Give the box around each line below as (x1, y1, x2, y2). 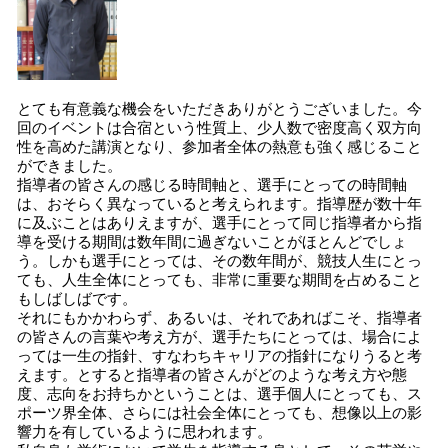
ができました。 (17, 158, 122, 174)
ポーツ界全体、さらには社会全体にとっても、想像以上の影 (17, 405, 422, 421)
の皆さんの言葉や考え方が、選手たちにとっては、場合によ (17, 329, 422, 345)
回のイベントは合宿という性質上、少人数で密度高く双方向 (17, 120, 422, 136)
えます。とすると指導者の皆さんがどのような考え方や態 (17, 367, 407, 383)
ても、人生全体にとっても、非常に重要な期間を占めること (17, 272, 422, 288)
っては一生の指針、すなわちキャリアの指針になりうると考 (17, 348, 422, 364)
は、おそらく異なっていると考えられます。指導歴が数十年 (17, 196, 422, 212)
